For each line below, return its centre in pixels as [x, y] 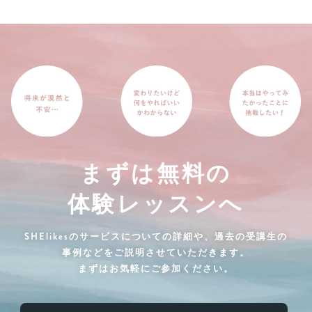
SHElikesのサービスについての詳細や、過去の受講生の [156, 236]
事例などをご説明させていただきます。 [156, 252]
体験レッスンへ [156, 204]
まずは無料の [156, 174]
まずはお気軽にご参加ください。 [156, 268]
